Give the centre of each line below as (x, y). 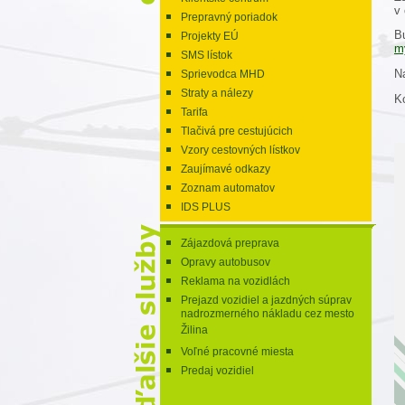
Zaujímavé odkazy (226, 169)
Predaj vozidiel (217, 371)
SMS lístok (207, 55)
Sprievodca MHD (223, 74)
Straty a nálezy (217, 93)
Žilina (194, 331)
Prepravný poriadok (229, 17)
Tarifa (194, 112)
